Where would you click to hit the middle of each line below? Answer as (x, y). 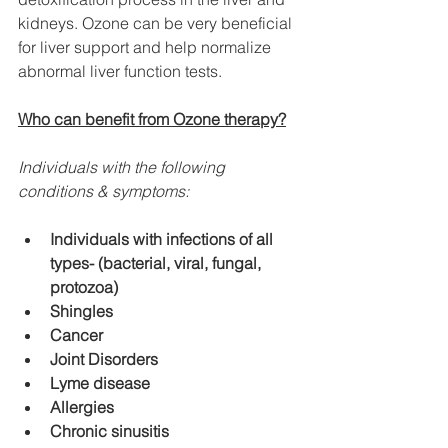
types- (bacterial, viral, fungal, (157, 262)
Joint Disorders (104, 358)
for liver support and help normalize (146, 46)
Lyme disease (100, 382)
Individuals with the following (123, 166)
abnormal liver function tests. (120, 70)
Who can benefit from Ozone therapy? (152, 118)
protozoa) (84, 286)
